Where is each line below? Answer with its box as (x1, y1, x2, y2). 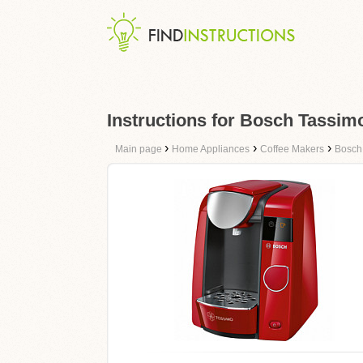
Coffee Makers (260, 143, 324, 155)
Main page (115, 143, 164, 155)
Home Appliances (172, 143, 250, 155)
